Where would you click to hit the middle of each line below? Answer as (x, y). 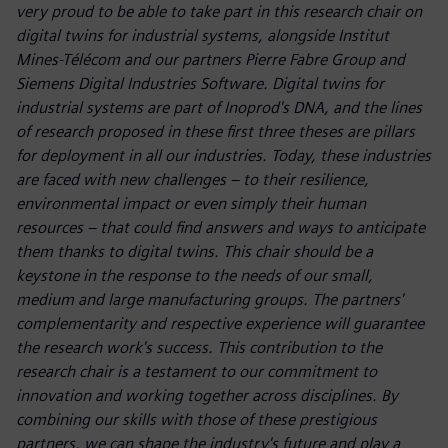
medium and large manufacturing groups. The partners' (209, 299)
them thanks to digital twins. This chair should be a (194, 251)
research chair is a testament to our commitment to (196, 371)
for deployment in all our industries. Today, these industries (223, 155)
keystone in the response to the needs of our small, (194, 275)
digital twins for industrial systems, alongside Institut (202, 35)
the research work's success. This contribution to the (199, 347)
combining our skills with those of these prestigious (196, 419)
